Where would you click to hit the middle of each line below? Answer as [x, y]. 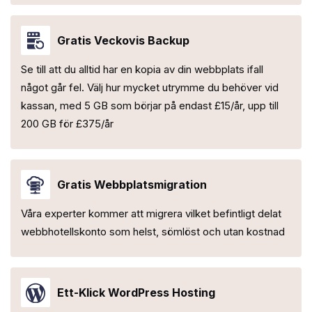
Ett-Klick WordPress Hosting [136, 293]
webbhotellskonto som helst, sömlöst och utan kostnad [153, 232]
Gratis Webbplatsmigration [132, 185]
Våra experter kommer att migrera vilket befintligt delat [151, 214]
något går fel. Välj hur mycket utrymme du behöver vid [150, 88]
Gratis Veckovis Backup [123, 41]
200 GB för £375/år [67, 124]
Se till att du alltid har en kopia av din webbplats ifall [142, 70]
